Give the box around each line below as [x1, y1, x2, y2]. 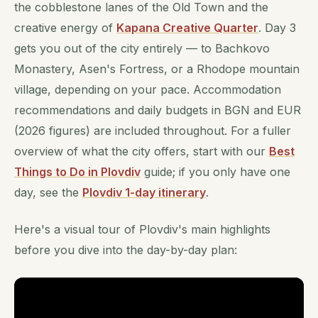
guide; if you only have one [141, 165, 290, 179]
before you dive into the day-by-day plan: [14, 243, 237, 258]
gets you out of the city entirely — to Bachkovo [14, 41, 270, 55]
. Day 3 [258, 21, 296, 35]
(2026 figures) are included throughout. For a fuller [14, 124, 291, 138]
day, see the [14, 185, 82, 199]
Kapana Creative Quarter [116, 21, 258, 35]
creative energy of [14, 21, 116, 35]
